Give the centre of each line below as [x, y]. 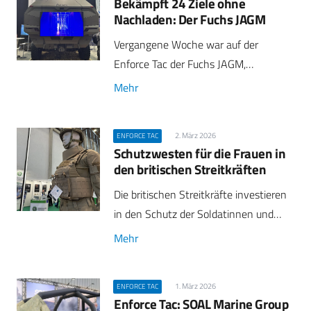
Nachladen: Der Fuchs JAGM [190, 19]
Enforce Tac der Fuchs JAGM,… [184, 64]
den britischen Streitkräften [190, 169]
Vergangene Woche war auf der [186, 44]
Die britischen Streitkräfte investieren [200, 195]
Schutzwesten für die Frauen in [200, 153]
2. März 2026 [195, 135]
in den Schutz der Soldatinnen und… [197, 214]
